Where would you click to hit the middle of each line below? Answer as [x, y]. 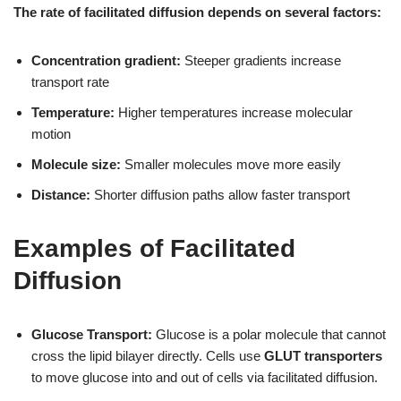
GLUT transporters [323, 355]
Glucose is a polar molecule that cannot [269, 334]
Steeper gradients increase [261, 60]
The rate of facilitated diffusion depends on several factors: [197, 12]
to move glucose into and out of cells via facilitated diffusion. [205, 377]
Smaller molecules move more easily [231, 164]
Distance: [61, 194]
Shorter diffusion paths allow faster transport [220, 194]
